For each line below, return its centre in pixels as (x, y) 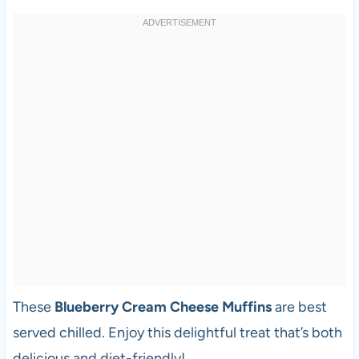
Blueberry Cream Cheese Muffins (163, 307)
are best (299, 307)
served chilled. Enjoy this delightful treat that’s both (177, 332)
